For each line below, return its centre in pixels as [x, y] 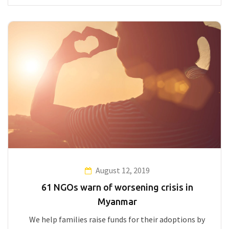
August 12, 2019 [122, 170]
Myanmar [117, 202]
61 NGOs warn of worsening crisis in [117, 187]
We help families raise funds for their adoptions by [117, 220]
